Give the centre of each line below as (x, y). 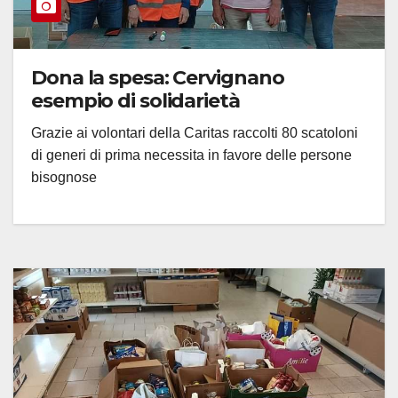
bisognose (64, 177)
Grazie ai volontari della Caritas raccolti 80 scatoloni (195, 132)
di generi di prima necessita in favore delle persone (191, 155)
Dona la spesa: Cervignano (158, 77)
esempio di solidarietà (135, 100)
